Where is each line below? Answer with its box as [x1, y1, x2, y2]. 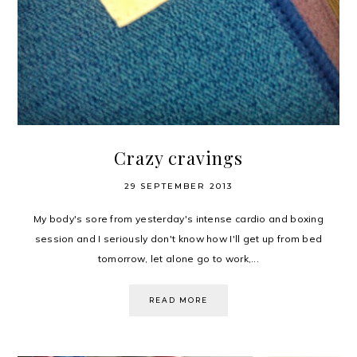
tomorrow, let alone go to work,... [97, 253, 260, 265]
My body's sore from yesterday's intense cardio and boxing [33, 213, 324, 226]
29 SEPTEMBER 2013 [124, 181, 233, 192]
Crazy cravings [114, 146, 243, 171]
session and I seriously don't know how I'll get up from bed [34, 233, 323, 245]
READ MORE [149, 296, 208, 305]
